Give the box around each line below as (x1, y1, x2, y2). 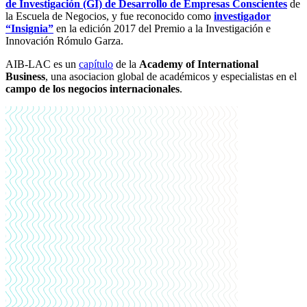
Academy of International (139, 58, 258, 71)
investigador (214, 10, 271, 23)
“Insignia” (5, 23, 53, 35)
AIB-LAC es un (5, 58, 79, 71)
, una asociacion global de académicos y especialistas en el (45, 71, 297, 83)
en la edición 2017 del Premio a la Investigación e (53, 23, 271, 35)
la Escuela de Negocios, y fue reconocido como (5, 10, 214, 23)
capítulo (79, 58, 113, 71)
